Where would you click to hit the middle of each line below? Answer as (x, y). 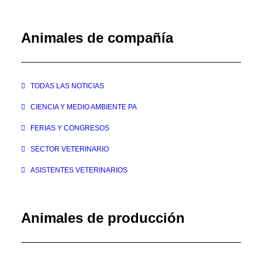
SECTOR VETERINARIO (70, 149)
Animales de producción (103, 218)
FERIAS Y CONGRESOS (70, 128)
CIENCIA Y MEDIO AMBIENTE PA (84, 107)
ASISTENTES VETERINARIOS (79, 170)
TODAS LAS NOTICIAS (67, 86)
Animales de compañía (97, 38)
